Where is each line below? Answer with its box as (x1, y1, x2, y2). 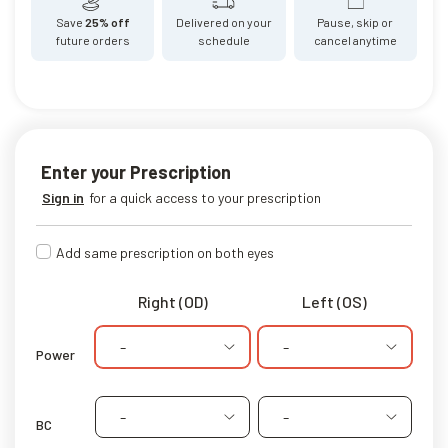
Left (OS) (302, 291, 368, 311)
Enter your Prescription (41, 160, 231, 183)
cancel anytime (313, 32, 397, 47)
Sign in (42, 188, 84, 206)
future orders (55, 32, 130, 47)
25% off (84, 14, 130, 29)
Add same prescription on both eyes (56, 243, 274, 261)
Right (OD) (137, 291, 208, 311)
